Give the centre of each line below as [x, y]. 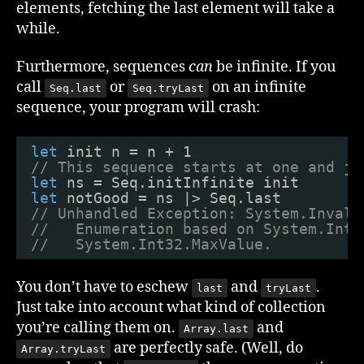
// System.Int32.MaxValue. [152, 244]
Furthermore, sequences [102, 67]
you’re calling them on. [97, 328]
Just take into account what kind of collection [171, 308]
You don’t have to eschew [104, 287]
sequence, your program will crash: [138, 108]
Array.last [216, 329]
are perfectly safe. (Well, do [207, 348]
